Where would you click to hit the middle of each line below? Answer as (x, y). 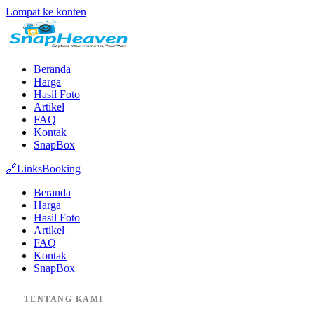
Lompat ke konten (46, 12)
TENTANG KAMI (63, 300)
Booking (61, 169)
